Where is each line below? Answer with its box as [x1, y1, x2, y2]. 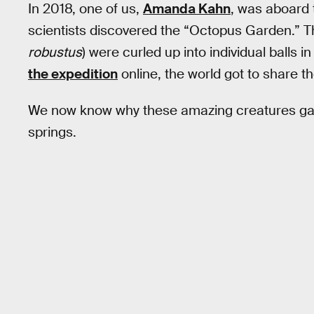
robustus [28, 43, 82, 61]
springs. [28, 123, 76, 142]
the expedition [28, 64, 118, 83]
